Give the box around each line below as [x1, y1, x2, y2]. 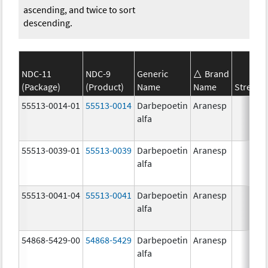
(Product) [86, 80, 124, 93]
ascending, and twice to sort [23, 3, 136, 16]
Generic [137, 67, 169, 80]
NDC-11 [22, 67, 52, 80]
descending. [23, 16, 73, 29]
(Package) [22, 80, 61, 93]
